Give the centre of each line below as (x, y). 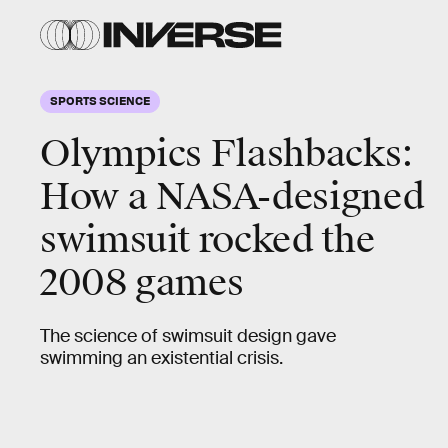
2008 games (142, 283)
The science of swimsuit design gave (188, 336)
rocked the (282, 240)
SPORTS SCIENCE (100, 100)
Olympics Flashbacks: (227, 154)
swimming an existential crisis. (161, 358)
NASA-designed (290, 197)
